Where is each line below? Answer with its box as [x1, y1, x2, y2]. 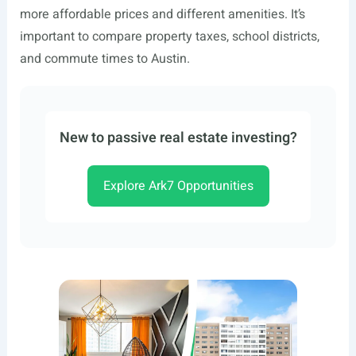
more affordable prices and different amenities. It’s [19, 5, 305, 24]
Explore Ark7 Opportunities [103, 176, 253, 195]
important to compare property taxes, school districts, [19, 27, 319, 46]
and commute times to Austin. [19, 49, 190, 68]
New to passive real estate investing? [59, 127, 297, 149]
